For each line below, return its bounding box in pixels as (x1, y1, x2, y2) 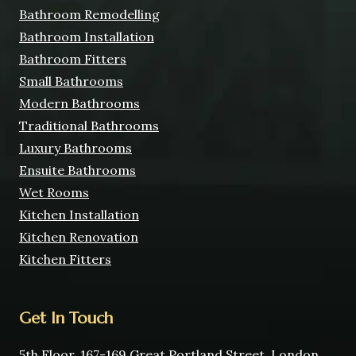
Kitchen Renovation (19, 229, 138, 246)
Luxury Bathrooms (19, 140, 132, 157)
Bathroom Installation (19, 29, 154, 45)
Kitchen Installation (19, 207, 139, 223)
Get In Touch (19, 308, 113, 329)
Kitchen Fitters (19, 251, 111, 268)
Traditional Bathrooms (19, 118, 159, 134)
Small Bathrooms (19, 73, 123, 90)
